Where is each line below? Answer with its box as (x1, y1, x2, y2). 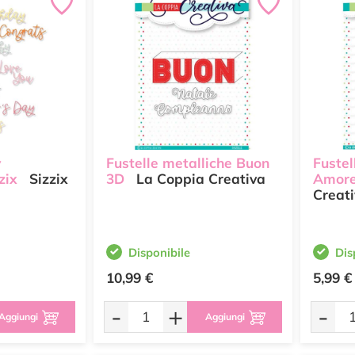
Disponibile (128, 245, 190, 260)
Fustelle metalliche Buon (106, 155, 269, 172)
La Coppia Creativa (132, 170, 265, 188)
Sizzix (25, 170, 68, 188)
